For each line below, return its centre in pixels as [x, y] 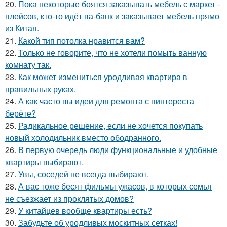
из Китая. [22, 28]
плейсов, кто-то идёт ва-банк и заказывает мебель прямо [112, 16]
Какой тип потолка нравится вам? [82, 40]
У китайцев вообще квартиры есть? [85, 210]
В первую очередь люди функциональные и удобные [118, 149]
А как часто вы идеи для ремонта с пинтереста [106, 101]
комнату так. [28, 64]
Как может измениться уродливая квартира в [103, 77]
